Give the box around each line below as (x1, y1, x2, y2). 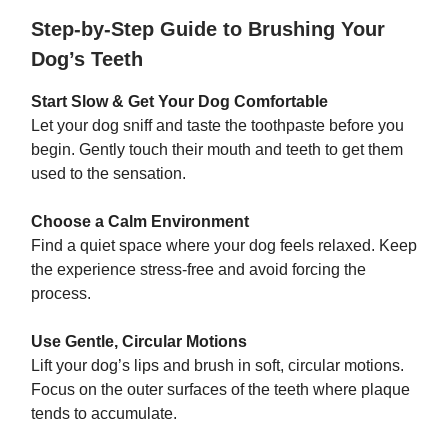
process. (31, 285, 91, 303)
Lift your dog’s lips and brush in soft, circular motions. (31, 357, 404, 375)
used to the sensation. (31, 165, 186, 183)
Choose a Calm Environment (31, 213, 249, 231)
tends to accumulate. (31, 405, 177, 423)
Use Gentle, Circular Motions (31, 333, 247, 351)
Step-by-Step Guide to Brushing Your (31, 18, 385, 41)
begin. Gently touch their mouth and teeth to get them (31, 141, 403, 159)
